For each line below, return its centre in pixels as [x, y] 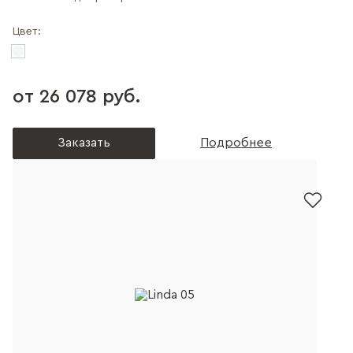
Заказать [84, 143]
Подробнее [236, 143]
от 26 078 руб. [76, 97]
